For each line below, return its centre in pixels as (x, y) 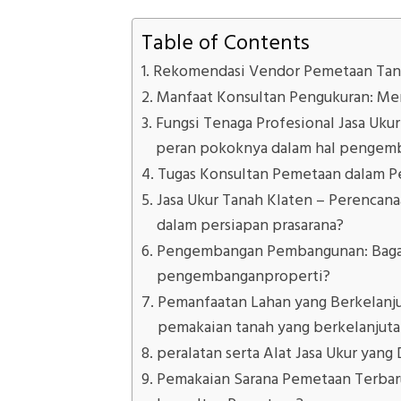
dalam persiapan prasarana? (250, 225)
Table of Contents (226, 43)
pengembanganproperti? (243, 276)
